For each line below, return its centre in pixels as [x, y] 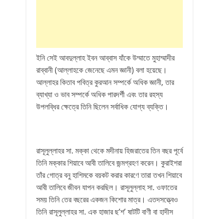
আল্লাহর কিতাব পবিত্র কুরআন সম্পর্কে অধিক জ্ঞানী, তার [105, 82]
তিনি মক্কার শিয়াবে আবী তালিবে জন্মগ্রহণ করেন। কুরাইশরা [109, 163]
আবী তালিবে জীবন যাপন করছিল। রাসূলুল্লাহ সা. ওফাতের [107, 187]
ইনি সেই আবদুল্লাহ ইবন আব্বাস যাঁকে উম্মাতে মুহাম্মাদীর [105, 58]
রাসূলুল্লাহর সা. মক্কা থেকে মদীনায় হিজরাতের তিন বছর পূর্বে [109, 151]
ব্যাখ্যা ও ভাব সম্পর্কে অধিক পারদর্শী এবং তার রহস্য [99, 94]
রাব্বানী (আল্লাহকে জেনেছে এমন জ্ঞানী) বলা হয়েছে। [102, 70]
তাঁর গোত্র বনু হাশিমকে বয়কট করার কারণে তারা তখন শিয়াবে [109, 175]
